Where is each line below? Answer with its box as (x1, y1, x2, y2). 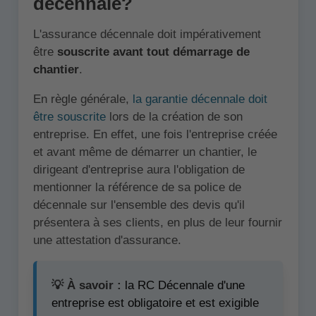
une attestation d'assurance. (32, 233, 181, 248)
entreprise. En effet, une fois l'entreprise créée (32, 128, 277, 142)
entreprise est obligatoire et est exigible (51, 296, 259, 310)
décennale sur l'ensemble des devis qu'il (32, 198, 245, 212)
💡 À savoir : (51, 278, 121, 292)
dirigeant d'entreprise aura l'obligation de (32, 163, 245, 177)
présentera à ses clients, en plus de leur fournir (32, 216, 282, 230)
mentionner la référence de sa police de (32, 181, 241, 195)
